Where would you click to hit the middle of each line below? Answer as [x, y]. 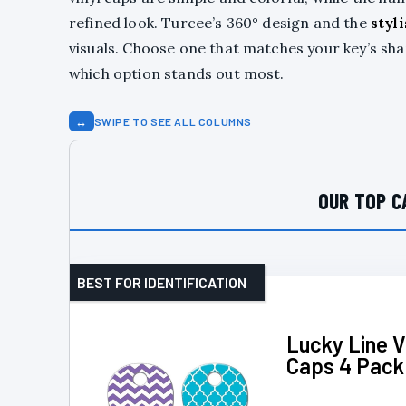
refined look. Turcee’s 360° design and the [220, 23]
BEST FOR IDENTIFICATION [162, 282]
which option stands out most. [177, 73]
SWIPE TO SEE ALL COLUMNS [173, 121]
